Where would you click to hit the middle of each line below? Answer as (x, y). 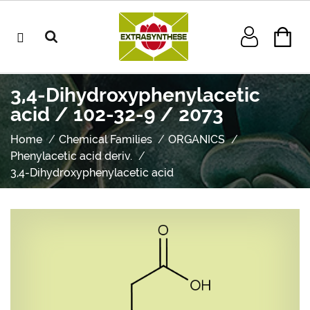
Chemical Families (105, 139)
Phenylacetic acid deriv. (71, 156)
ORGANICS (197, 139)
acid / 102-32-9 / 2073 (117, 115)
